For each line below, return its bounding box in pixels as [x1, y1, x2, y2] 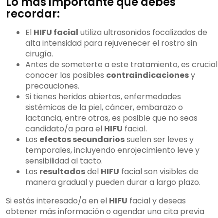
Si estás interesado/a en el [6, 195, 109, 207]
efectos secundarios [39, 134, 125, 145]
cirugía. [25, 48, 53, 60]
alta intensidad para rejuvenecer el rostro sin [25, 37, 197, 49]
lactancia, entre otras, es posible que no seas [25, 112, 198, 124]
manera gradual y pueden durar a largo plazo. [25, 177, 200, 188]
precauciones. [25, 80, 79, 92]
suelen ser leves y [125, 134, 194, 145]
